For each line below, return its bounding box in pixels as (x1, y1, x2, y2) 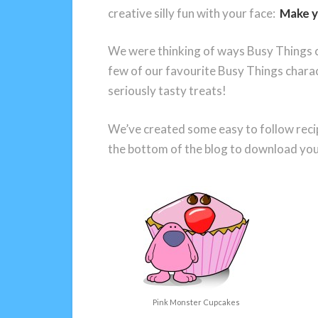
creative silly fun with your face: (108, 5, 280, 21)
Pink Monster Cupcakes (153, 297, 241, 307)
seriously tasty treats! (108, 83, 226, 98)
